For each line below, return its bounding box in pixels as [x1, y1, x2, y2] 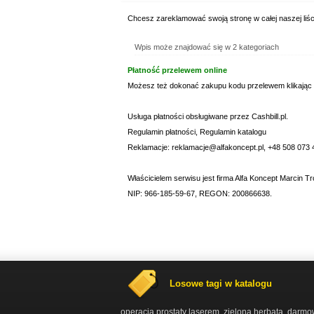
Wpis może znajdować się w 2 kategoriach [135, 43, 279, 51]
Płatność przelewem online [128, 66, 227, 74]
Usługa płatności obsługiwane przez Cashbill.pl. [128, 112, 288, 121]
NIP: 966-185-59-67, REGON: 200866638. [128, 189, 272, 198]
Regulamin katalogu [200, 128, 266, 136]
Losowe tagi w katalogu [170, 278, 272, 289]
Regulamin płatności [128, 128, 196, 136]
